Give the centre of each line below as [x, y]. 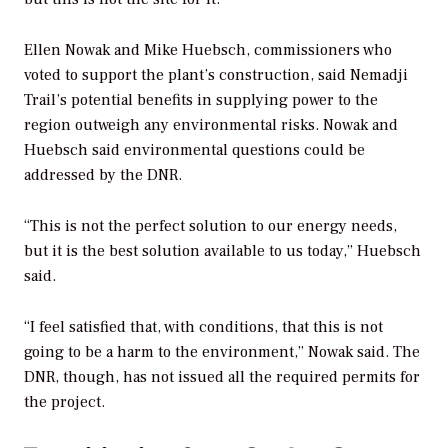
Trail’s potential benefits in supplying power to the [201, 99]
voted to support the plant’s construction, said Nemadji [216, 74]
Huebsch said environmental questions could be [194, 149]
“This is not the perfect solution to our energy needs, [210, 225]
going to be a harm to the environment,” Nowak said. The [222, 351]
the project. [64, 401]
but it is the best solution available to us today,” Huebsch [222, 250]
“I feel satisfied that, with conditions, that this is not [203, 326]
